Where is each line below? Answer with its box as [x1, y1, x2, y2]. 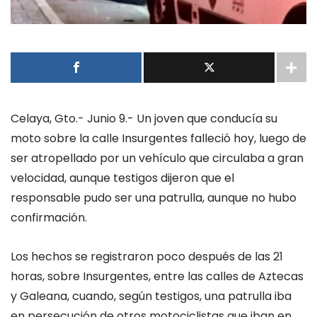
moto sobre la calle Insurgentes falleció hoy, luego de [11, 130, 306, 146]
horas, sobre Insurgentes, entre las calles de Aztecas [11, 268, 304, 285]
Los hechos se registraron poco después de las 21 [11, 248, 283, 265]
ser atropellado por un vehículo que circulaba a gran [11, 150, 304, 166]
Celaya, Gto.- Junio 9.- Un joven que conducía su [11, 110, 277, 127]
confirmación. [11, 209, 87, 226]
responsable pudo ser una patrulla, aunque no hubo [11, 190, 296, 206]
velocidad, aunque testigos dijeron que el [11, 170, 234, 186]
